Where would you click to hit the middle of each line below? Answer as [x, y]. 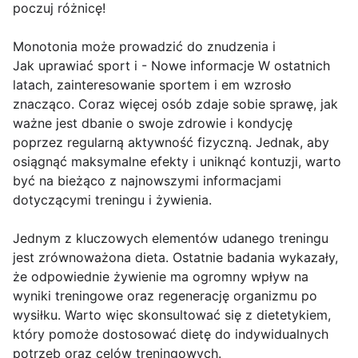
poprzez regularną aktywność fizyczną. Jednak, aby [171, 143]
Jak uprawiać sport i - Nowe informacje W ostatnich [171, 66]
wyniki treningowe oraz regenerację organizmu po [165, 296]
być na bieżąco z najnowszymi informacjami [147, 181]
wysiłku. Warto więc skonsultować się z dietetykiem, [172, 315]
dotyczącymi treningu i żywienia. [112, 200]
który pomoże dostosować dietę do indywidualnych [171, 334]
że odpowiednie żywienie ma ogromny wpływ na [161, 277]
